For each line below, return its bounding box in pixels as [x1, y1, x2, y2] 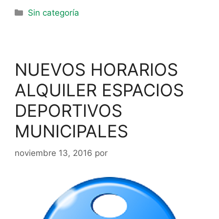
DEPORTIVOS [15, 100, 122, 121]
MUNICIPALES [15, 121, 128, 141]
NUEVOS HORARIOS [15, 59, 178, 80]
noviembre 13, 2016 [15, 148, 92, 158]
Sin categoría [28, 8, 80, 18]
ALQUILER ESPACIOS [15, 80, 184, 100]
